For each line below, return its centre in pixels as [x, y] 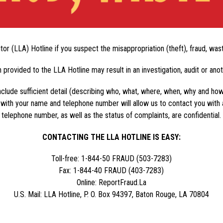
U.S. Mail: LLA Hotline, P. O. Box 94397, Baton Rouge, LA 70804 [111, 194]
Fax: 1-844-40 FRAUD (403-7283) [111, 170]
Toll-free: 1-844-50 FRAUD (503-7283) [111, 158]
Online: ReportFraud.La [111, 182]
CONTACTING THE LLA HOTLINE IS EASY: [111, 137]
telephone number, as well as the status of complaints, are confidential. [111, 115]
